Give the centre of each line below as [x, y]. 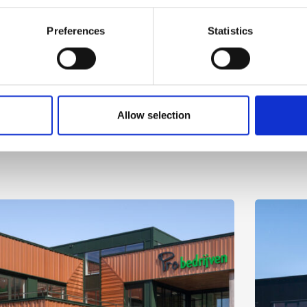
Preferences [76, 31]
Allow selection [153, 115]
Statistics [230, 31]
